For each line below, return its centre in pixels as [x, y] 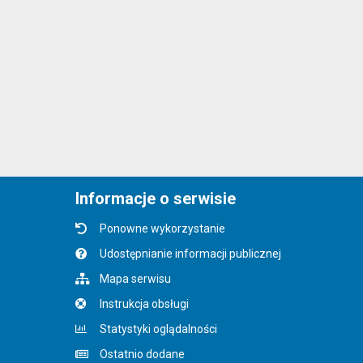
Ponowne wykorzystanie [163, 229]
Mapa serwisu [136, 279]
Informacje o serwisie [156, 199]
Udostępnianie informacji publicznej [191, 254]
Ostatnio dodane [143, 354]
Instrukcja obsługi [145, 304]
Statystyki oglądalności [159, 329]
